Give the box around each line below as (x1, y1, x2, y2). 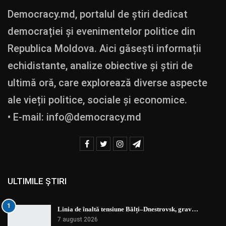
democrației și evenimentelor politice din (8, 25, 195, 38)
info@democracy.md (46, 111, 141, 124)
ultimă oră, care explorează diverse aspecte (8, 77, 207, 89)
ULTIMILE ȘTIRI (8, 176, 67, 187)
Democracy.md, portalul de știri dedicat (8, 8, 188, 21)
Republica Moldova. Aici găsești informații (8, 42, 201, 55)
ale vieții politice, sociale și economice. (8, 94, 187, 106)
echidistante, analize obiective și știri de (8, 60, 193, 72)
